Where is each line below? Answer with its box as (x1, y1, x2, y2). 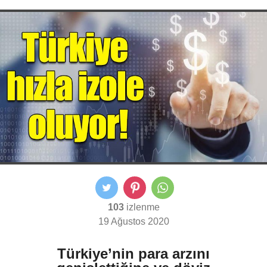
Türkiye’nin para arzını (57, 246, 210, 262)
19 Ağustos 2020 (98, 216, 169, 226)
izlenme (123, 202, 160, 212)
